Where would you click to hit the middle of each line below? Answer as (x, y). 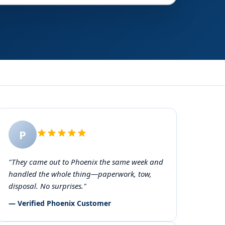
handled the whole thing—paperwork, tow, (80, 174)
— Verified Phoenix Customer (60, 203)
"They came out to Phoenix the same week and (86, 162)
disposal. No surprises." (47, 186)
